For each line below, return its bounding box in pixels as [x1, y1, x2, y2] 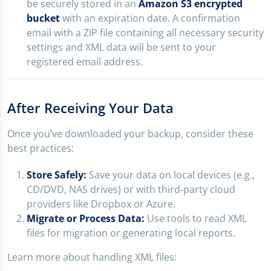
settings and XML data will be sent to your [27, 41, 216, 54]
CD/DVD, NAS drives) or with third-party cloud [27, 183, 235, 197]
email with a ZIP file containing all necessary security [27, 26, 264, 40]
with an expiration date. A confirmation [60, 11, 240, 25]
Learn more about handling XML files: [7, 250, 177, 264]
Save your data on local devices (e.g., [87, 168, 255, 182]
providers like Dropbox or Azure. [27, 197, 175, 211]
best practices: [7, 142, 74, 155]
